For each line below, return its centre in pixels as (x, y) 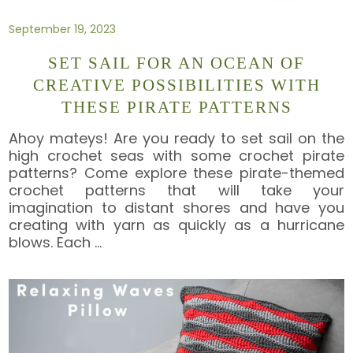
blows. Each (52, 242)
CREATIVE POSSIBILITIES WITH (176, 85)
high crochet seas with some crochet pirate (176, 155)
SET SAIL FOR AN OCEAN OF (176, 63)
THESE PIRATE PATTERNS (176, 108)
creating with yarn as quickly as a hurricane (176, 225)
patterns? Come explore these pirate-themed (176, 173)
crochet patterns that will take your (176, 190)
